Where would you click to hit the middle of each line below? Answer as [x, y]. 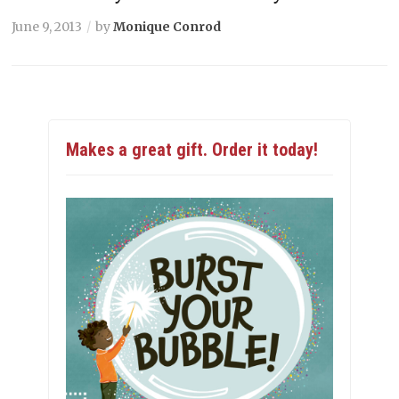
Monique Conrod [167, 27]
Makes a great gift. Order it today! [192, 150]
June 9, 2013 [47, 27]
